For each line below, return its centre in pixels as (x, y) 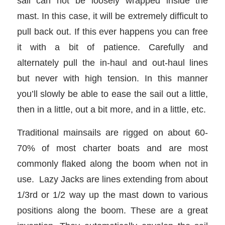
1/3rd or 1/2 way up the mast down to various (113, 195)
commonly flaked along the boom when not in (113, 164)
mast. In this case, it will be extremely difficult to (113, 16)
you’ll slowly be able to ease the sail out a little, (113, 93)
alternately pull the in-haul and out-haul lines (113, 62)
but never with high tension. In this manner (113, 78)
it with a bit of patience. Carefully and (113, 47)
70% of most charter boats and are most (113, 148)
